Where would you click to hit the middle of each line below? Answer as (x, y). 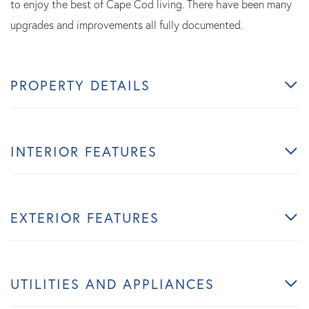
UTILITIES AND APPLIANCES (112, 283)
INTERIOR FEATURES (84, 151)
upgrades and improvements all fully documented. (127, 24)
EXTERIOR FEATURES (85, 217)
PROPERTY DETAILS (80, 85)
